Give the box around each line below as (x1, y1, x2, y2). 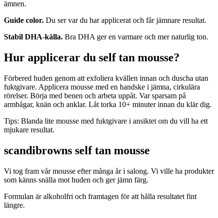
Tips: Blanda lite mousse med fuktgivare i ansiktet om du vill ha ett (4, 116, 208, 125)
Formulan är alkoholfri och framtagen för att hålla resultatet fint (4, 192, 197, 200)
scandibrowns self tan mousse (4, 144, 150, 157)
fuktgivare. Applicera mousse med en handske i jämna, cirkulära (4, 82, 200, 91)
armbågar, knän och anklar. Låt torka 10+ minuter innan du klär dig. (4, 100, 212, 109)
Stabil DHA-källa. (4, 32, 63, 41)
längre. (4, 200, 25, 209)
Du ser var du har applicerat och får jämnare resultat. (44, 16, 206, 24)
